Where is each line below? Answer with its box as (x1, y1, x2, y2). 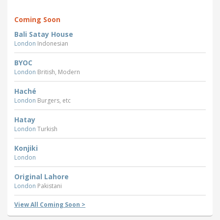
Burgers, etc (37, 96, 71, 105)
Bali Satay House (14, 29, 73, 39)
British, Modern (37, 67, 80, 76)
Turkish (37, 124, 57, 133)
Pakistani (37, 181, 62, 190)
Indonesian (37, 39, 68, 48)
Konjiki (14, 143, 38, 153)
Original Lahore (14, 171, 69, 181)
